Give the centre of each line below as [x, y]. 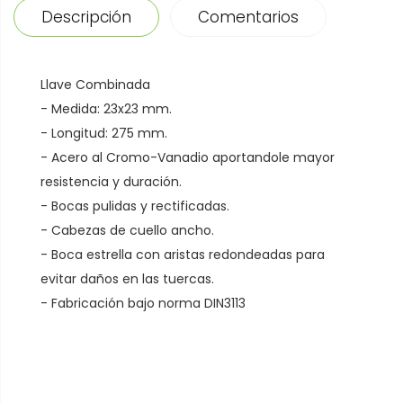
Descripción [86, 18]
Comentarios [248, 18]
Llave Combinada [95, 85]
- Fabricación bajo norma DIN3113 [143, 304]
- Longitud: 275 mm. [104, 134]
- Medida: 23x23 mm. [106, 109]
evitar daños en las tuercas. [127, 279]
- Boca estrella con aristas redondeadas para [183, 255]
